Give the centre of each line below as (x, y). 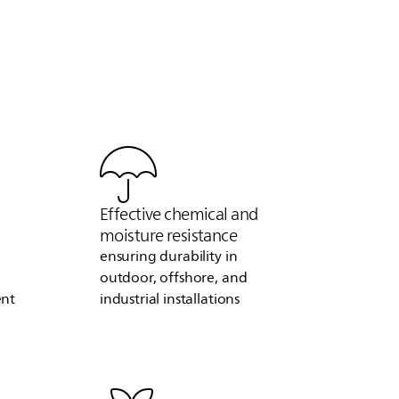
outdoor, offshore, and (173, 278)
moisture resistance (168, 236)
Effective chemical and (179, 214)
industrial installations (170, 300)
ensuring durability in (168, 257)
